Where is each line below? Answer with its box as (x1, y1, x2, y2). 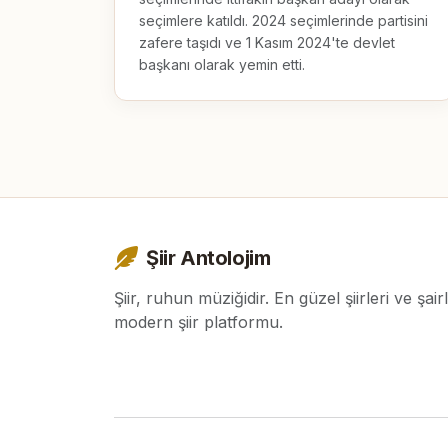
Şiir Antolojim (146, 246, 271, 270)
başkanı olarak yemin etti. (139, 55, 305, 73)
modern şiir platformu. (114, 312, 283, 332)
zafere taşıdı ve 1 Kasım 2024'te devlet (139, 33, 395, 51)
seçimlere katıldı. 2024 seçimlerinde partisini (139, 11, 428, 29)
